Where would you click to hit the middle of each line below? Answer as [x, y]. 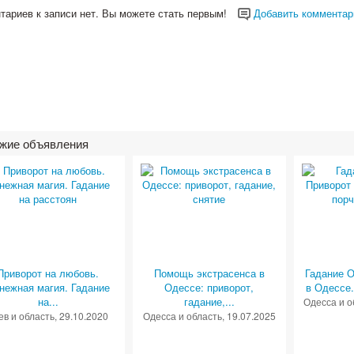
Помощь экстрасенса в [209, 273]
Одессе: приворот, [209, 288]
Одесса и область [182, 316]
